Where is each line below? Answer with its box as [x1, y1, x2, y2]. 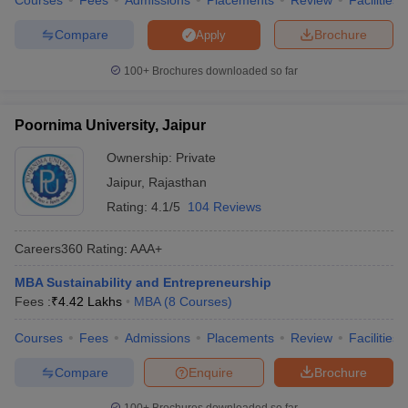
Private [176, 150, 216, 165]
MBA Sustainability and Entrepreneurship [15, 275, 271, 290]
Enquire [189, 364, 233, 380]
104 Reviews [188, 199, 261, 214]
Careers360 [15, 240, 83, 256]
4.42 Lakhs [58, 294, 122, 309]
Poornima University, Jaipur [15, 117, 206, 133]
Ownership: [107, 150, 176, 165]
